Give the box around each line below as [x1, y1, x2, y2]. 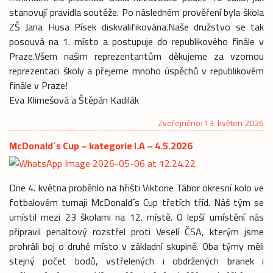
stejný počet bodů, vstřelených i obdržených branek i [9, 251, 264, 270]
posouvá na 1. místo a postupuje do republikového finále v [9, 32, 264, 51]
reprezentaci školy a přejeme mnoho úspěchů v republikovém [9, 61, 264, 80]
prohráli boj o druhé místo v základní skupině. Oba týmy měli [9, 236, 264, 255]
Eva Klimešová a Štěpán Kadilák [9, 90, 139, 109]
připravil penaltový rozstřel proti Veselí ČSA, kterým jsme [9, 222, 264, 241]
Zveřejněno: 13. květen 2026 [158, 115, 264, 131]
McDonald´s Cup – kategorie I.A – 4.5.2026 [9, 136, 193, 155]
